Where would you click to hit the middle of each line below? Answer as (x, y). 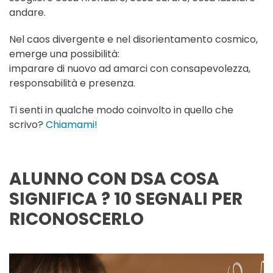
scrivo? (27, 125)
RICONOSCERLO (76, 219)
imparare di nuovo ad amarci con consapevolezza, (130, 69)
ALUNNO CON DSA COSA (114, 179)
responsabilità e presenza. (72, 83)
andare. (27, 13)
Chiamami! (72, 125)
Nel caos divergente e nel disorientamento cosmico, (133, 40)
